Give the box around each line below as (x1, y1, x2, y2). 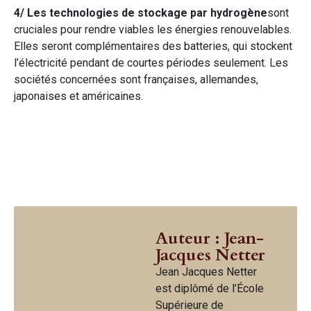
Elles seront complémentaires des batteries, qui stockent (14, 39, 292, 53)
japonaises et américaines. (14, 89, 143, 103)
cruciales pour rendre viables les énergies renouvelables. (14, 22, 292, 36)
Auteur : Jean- (155, 226, 264, 250)
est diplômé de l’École (155, 281, 264, 295)
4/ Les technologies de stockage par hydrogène (14, 6, 267, 19)
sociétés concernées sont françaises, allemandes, (14, 72, 258, 86)
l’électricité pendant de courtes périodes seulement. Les (14, 56, 288, 69)
